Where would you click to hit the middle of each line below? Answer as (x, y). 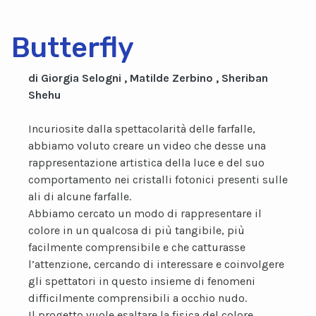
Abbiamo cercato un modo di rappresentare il (145, 213)
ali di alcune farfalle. (80, 196)
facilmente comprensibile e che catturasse (137, 247)
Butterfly (73, 48)
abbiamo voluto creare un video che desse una (147, 146)
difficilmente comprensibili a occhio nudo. (138, 298)
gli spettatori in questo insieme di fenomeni (142, 281)
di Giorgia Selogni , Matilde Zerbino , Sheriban (148, 78)
